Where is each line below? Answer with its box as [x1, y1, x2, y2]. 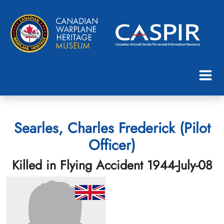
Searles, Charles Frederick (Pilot [13, 117, 210, 138]
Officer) [88, 134, 135, 155]
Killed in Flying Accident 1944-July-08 [11, 155, 212, 174]
